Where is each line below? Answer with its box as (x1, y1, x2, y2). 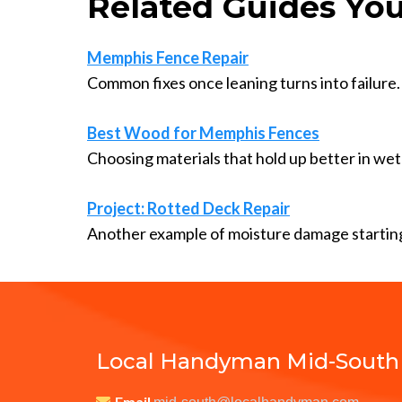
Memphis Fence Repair (87, 47, 249, 67)
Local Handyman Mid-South (96, 347, 399, 374)
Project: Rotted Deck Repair (87, 197, 290, 218)
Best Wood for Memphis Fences (87, 122, 319, 143)
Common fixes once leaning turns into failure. (87, 72, 400, 92)
